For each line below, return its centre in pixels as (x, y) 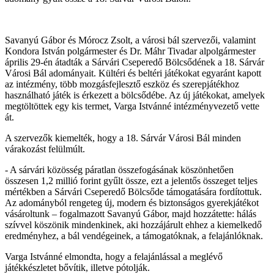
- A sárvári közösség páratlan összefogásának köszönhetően (119, 169)
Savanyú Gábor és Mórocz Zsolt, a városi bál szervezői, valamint (130, 40)
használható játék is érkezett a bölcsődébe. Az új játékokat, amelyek (135, 95)
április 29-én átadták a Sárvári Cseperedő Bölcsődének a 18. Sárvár (135, 62)
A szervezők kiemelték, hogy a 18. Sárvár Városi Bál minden (123, 138)
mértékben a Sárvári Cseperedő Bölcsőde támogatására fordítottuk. (133, 191)
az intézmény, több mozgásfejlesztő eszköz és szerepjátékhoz (122, 84)
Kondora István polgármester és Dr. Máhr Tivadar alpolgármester (130, 51)
